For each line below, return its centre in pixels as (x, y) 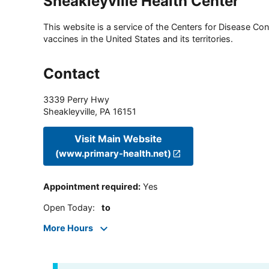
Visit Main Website (119, 138)
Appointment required (91, 187)
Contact (71, 74)
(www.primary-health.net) (113, 153)
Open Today (68, 207)
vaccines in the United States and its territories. (138, 39)
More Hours (68, 228)
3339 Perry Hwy (76, 100)
